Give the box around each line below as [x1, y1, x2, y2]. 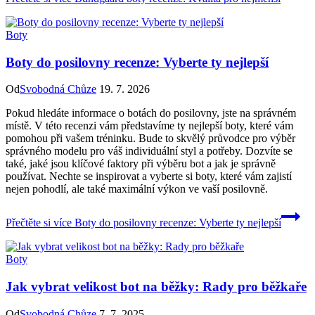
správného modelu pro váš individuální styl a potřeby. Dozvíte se [6, 145, 292, 157]
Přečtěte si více [6, 217, 72, 229]
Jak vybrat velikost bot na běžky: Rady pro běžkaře [6, 279, 307, 295]
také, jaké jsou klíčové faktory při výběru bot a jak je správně [6, 157, 276, 170]
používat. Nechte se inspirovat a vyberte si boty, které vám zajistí [6, 170, 292, 183]
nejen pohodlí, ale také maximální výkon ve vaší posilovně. [6, 183, 268, 195]
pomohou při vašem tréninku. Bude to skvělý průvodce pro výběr [6, 132, 295, 145]
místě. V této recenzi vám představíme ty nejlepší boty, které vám [6, 120, 293, 132]
